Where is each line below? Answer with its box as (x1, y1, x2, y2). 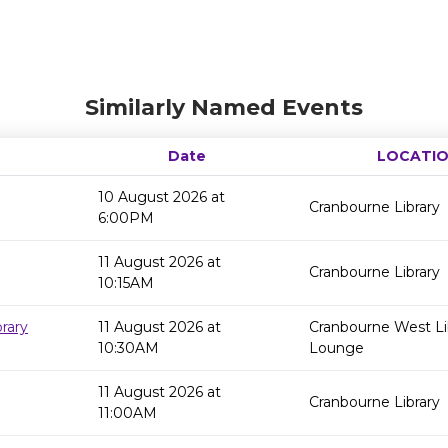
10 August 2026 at (98, 188, 225, 206)
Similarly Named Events (85, 94, 363, 121)
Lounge (309, 339, 364, 357)
